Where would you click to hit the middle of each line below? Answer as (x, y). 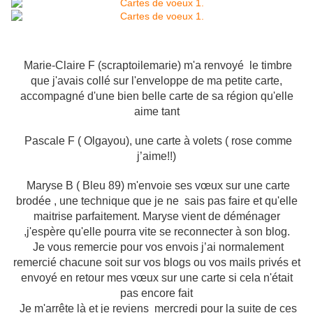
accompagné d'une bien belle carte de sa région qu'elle (156, 96)
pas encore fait (156, 293)
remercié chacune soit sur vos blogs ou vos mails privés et (156, 263)
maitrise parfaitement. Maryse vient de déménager (156, 217)
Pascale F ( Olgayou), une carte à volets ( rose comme (156, 141)
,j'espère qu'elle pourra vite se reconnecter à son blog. (156, 232)
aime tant (156, 112)
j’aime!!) (156, 156)
